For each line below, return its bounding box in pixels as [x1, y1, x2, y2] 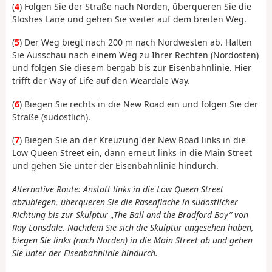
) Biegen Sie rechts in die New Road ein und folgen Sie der [19, 98, 258, 110]
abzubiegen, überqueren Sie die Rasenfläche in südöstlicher [12, 195, 238, 208]
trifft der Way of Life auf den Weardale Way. [12, 75, 190, 87]
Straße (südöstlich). [12, 110, 90, 123]
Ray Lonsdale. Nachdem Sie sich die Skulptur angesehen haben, [12, 221, 254, 233]
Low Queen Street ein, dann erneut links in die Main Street [12, 147, 252, 159]
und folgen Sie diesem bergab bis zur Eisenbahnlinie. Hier [12, 62, 251, 74]
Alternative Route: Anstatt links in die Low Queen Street [12, 183, 223, 195]
